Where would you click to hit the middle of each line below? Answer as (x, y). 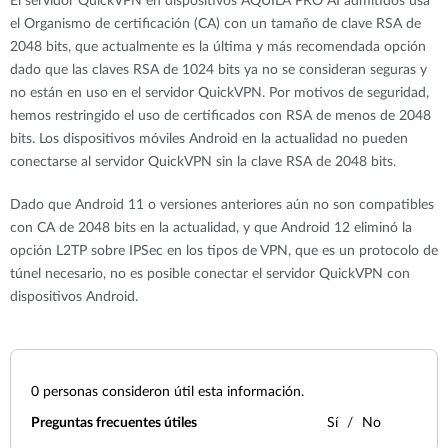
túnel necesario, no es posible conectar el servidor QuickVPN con (210, 274)
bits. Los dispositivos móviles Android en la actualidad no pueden (209, 139)
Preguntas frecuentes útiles (114, 423)
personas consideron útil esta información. (171, 392)
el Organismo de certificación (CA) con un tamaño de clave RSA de (215, 24)
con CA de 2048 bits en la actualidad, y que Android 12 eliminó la (211, 228)
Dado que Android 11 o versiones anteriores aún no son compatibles (222, 205)
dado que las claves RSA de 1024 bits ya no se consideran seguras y (218, 70)
